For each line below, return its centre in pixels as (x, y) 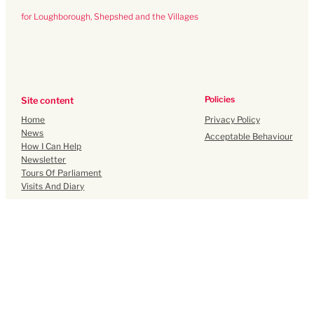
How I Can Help (52, 146)
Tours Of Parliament (62, 173)
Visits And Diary (53, 186)
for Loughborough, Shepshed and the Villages (110, 17)
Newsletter (44, 160)
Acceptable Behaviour (248, 136)
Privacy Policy (232, 119)
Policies (219, 99)
